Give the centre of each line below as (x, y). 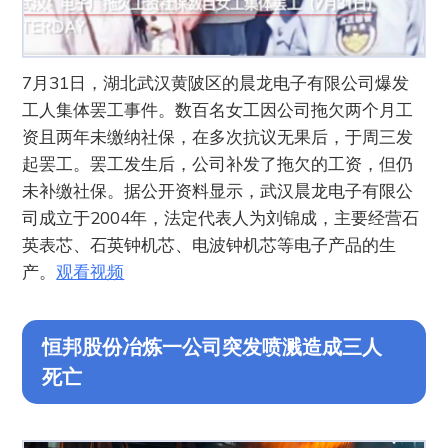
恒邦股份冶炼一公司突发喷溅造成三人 (212, 347)
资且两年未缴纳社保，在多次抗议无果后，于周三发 (218, 137)
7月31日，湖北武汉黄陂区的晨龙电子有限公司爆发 (216, 83)
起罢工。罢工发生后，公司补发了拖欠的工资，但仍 (218, 164)
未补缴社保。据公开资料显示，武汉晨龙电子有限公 (218, 191)
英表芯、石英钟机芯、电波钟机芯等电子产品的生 (209, 245)
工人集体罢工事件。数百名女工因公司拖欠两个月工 (218, 110)
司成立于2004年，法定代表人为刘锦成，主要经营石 (221, 218)
